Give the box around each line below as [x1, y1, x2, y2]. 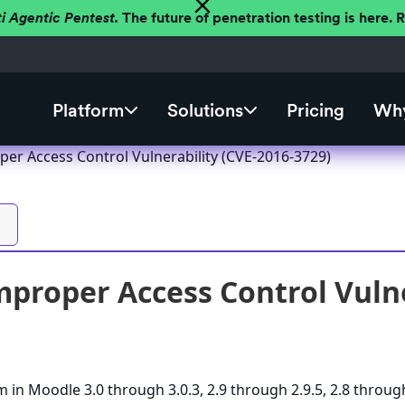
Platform [52, 99, 124, 122]
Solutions [166, 99, 243, 122]
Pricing [286, 99, 344, 122]
